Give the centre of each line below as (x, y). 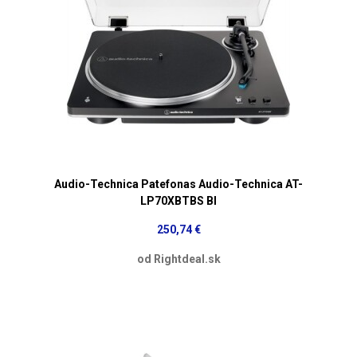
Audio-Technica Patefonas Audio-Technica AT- (178, 184)
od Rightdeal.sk (178, 259)
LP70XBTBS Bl (178, 200)
